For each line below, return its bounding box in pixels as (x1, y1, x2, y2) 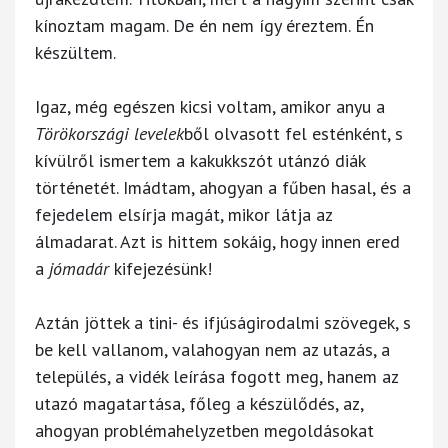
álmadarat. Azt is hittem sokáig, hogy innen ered (35, 229, 400, 253)
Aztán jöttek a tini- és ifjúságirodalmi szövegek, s (35, 310, 411, 334)
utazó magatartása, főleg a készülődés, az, (35, 391, 363, 415)
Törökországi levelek (35, 121, 184, 145)
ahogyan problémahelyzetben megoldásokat (35, 418, 374, 442)
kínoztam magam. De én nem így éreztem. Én (35, 13, 374, 37)
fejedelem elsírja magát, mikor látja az (35, 202, 332, 226)
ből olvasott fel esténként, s (184, 121, 403, 145)
